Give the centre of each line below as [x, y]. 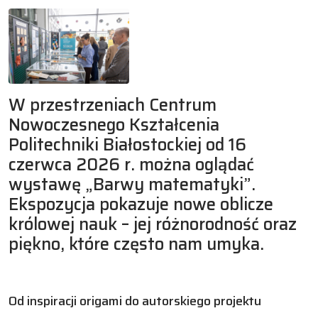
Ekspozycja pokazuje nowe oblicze [141, 204]
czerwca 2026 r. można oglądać [131, 164]
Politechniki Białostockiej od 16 [127, 144]
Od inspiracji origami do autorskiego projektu [135, 301]
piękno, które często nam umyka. [136, 244]
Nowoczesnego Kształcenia [114, 125]
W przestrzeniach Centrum [113, 105]
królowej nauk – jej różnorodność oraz [153, 224]
